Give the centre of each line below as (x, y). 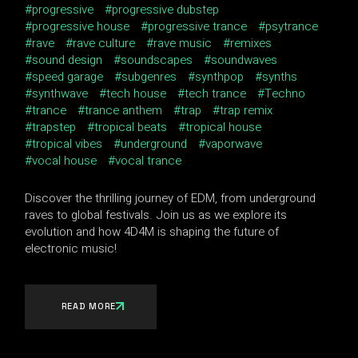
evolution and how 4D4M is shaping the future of (152, 231)
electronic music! (71, 248)
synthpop (220, 76)
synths (280, 76)
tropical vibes (68, 143)
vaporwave (234, 143)
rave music (183, 43)
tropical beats (131, 127)
